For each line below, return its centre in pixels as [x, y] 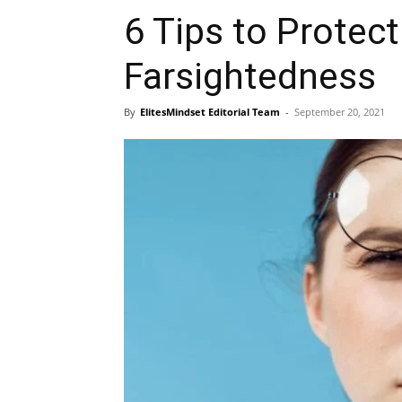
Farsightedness [250, 76]
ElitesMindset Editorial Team [210, 112]
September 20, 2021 [340, 112]
